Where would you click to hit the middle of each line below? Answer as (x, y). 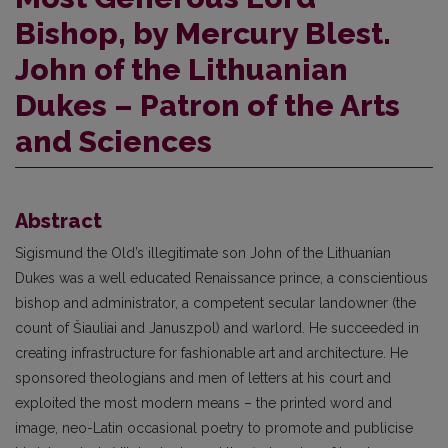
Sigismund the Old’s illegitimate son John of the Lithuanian (203, 253)
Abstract (58, 221)
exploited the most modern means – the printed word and (203, 403)
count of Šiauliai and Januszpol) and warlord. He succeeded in (217, 328)
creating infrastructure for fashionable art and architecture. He (211, 353)
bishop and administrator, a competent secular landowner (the (215, 303)
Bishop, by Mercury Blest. (203, 34)
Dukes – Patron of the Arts (207, 106)
